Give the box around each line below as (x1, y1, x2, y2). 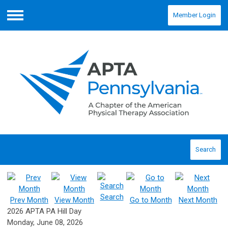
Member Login (173, 11, 216, 19)
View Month (54, 195, 94, 205)
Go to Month (129, 195, 172, 205)
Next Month (179, 195, 217, 205)
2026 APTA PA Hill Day (7, 207, 81, 216)
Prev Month (10, 195, 48, 205)
